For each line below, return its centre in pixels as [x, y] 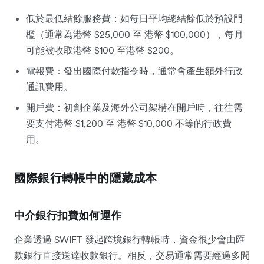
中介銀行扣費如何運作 [68, 215]
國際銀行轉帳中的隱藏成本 [86, 178]
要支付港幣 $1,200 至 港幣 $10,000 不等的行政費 [129, 123]
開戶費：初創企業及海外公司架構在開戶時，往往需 [134, 107]
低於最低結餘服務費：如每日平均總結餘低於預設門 [134, 18]
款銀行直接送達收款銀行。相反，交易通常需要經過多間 [132, 255]
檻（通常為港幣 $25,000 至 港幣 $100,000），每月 [135, 34]
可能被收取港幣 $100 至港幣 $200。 [103, 50]
